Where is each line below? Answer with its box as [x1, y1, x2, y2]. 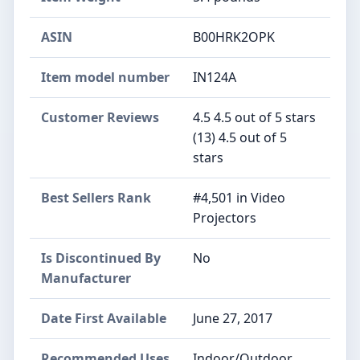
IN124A [193, 67, 236, 86]
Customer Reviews [41, 108, 159, 126]
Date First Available [41, 309, 166, 327]
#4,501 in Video [193, 188, 285, 207]
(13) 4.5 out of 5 [193, 128, 287, 146]
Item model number [41, 67, 170, 86]
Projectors [193, 208, 256, 227]
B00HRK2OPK [193, 27, 275, 46]
